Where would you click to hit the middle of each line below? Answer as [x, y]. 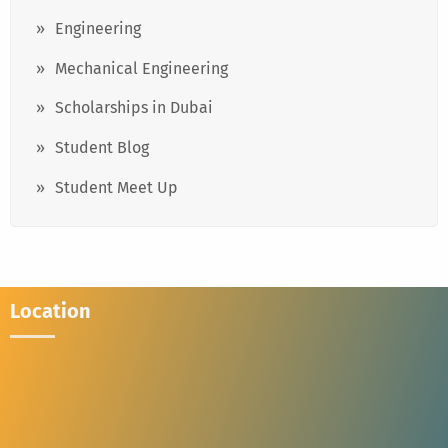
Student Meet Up [116, 187]
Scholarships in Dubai [134, 108]
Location [50, 310]
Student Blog [102, 148]
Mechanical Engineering [141, 68]
